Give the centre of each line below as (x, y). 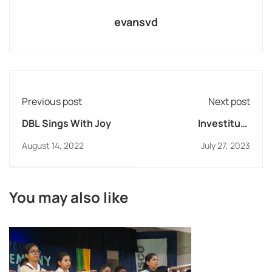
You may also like (69, 197)
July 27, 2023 (226, 146)
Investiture (224, 124)
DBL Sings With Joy (66, 124)
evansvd (136, 22)
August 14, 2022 (53, 146)
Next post (229, 102)
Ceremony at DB (212, 139)
